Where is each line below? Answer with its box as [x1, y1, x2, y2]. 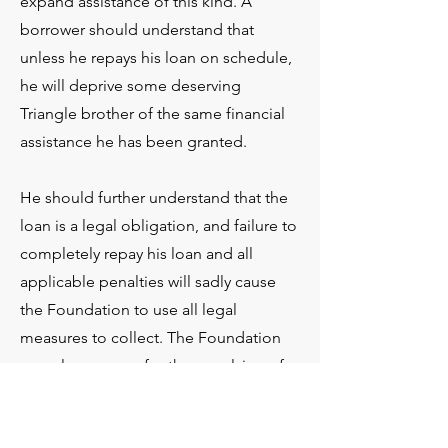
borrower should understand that [20, 20, 254, 39]
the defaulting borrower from [20, 384, 227, 403]
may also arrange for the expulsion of [20, 356, 284, 375]
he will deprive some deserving [20, 76, 241, 95]
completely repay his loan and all [20, 244, 253, 263]
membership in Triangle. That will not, [20, 412, 287, 431]
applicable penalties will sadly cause [20, 272, 276, 291]
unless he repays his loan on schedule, [20, 48, 292, 67]
